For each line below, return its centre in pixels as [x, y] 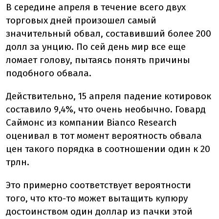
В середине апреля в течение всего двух [96, 7]
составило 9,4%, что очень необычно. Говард [106, 109]
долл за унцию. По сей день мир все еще [96, 47]
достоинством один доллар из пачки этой [99, 211]
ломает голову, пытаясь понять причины [98, 60]
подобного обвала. [49, 73]
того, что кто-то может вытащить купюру [97, 198]
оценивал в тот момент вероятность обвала [104, 136]
